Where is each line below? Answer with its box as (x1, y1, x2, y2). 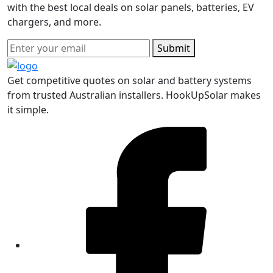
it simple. (7, 102, 49, 116)
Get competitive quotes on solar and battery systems (7, 73, 252, 87)
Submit (157, 41, 190, 55)
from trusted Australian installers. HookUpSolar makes (7, 88, 261, 102)
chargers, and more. (7, 15, 101, 29)
